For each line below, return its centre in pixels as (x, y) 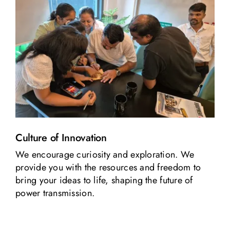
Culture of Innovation (61, 138)
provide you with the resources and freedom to (108, 168)
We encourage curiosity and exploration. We (105, 155)
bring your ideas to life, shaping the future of (104, 180)
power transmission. (55, 193)
